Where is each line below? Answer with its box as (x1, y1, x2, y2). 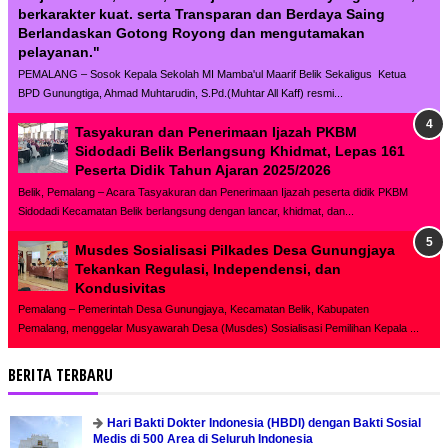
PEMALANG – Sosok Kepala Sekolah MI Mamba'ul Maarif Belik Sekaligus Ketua (18, 67, 406, 80)
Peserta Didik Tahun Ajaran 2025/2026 (75, 161, 331, 178)
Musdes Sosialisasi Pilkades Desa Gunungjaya (75, 241, 395, 258)
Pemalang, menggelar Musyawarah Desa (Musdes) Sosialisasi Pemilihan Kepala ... (18, 322, 419, 335)
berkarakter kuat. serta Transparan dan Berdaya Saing (18, 6, 385, 23)
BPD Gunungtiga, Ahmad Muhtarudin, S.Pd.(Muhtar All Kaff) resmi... (18, 86, 343, 99)
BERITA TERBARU (8, 364, 113, 387)
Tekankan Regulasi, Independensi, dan (75, 260, 341, 277)
